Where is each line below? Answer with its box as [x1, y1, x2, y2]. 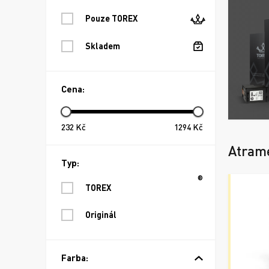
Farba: [61, 252, 88, 264]
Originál [85, 210, 116, 220]
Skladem [85, 40, 120, 51]
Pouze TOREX [85, 13, 138, 23]
